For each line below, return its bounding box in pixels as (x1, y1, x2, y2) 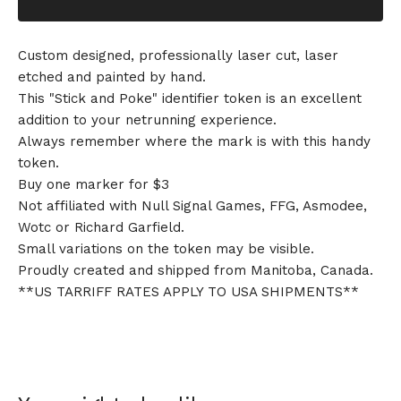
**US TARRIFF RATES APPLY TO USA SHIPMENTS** (18, 284, 359, 300)
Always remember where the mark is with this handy (18, 133, 371, 149)
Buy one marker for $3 (18, 176, 169, 192)
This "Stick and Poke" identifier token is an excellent (18, 90, 362, 107)
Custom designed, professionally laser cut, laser (18, 47, 338, 64)
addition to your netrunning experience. (18, 112, 277, 128)
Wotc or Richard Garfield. (18, 219, 184, 235)
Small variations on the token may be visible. (18, 241, 314, 257)
